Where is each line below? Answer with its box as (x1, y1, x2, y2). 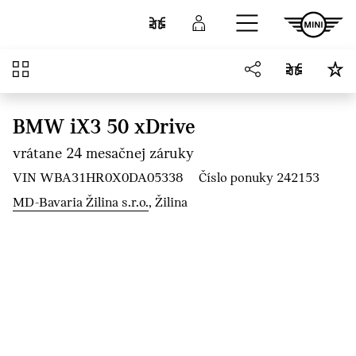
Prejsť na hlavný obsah (13, 6, 141, 21)
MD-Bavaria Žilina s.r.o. (13, 195, 149, 211)
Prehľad (28, 63, 73, 78)
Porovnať (172, 16, 225, 32)
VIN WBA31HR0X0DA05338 (13, 171, 183, 186)
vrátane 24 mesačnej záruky (13, 146, 194, 162)
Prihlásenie (217, 16, 282, 32)
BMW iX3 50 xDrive (13, 118, 195, 139)
